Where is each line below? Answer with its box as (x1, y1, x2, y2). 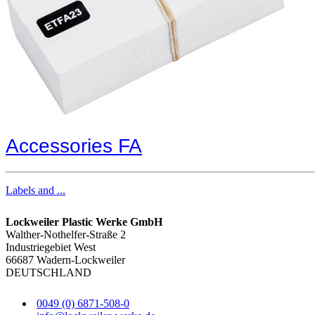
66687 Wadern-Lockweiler (6, 253, 125, 266)
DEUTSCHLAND (6, 266, 91, 278)
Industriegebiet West (6, 240, 96, 253)
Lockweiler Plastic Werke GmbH (6, 215, 162, 228)
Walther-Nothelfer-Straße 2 (6, 228, 126, 240)
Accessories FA (6, 135, 142, 157)
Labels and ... (6, 184, 65, 197)
